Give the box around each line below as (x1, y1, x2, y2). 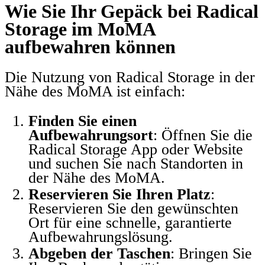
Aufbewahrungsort (28, 126, 153, 144)
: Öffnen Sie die (153, 126, 253, 144)
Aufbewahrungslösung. (28, 228, 173, 245)
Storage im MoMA (5, 18, 155, 40)
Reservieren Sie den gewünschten (28, 199, 238, 217)
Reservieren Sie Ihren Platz (28, 185, 211, 203)
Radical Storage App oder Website (28, 140, 243, 158)
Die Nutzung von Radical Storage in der (5, 69, 255, 86)
